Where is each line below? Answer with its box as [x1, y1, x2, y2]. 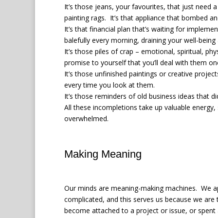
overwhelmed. [64, 113, 109, 123]
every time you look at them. [64, 80, 155, 90]
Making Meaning [64, 147, 142, 160]
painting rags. [64, 13, 106, 22]
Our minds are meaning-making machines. [64, 183, 197, 193]
